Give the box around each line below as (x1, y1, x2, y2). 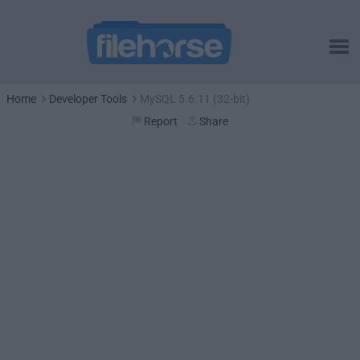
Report (144, 115, 178, 128)
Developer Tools (49, 92, 127, 105)
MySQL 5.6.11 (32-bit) (140, 92, 250, 105)
